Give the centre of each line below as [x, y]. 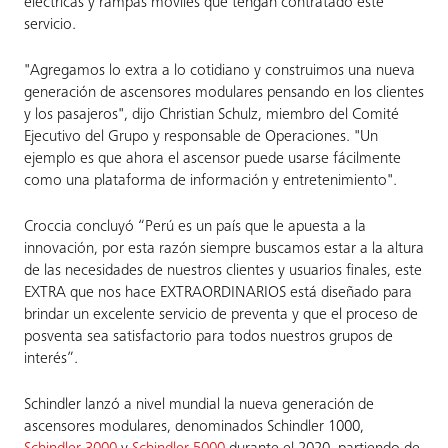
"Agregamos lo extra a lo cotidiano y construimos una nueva [219, 71]
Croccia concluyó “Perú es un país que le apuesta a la [195, 227]
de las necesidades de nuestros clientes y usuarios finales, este [223, 271]
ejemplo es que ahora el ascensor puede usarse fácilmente [212, 159]
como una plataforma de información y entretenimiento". [210, 181]
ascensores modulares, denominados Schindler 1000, [194, 427]
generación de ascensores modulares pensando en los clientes [224, 93]
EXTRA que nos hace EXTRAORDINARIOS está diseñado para [218, 293]
